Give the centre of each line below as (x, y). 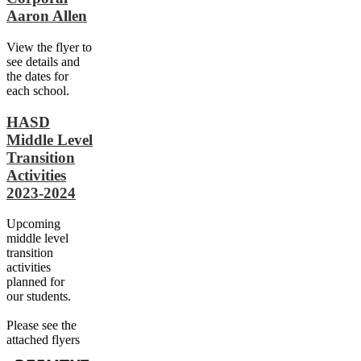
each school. (38, 90)
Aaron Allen (47, 16)
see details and (43, 61)
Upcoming (33, 224)
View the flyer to (49, 47)
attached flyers (43, 340)
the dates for (37, 76)
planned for (35, 282)
